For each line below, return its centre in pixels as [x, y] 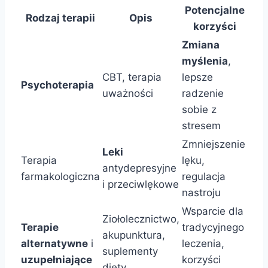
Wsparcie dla [213, 211]
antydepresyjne [139, 168]
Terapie [40, 228]
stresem [201, 126]
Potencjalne [214, 10]
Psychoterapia [57, 85]
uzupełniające [57, 260]
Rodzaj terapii [60, 18]
